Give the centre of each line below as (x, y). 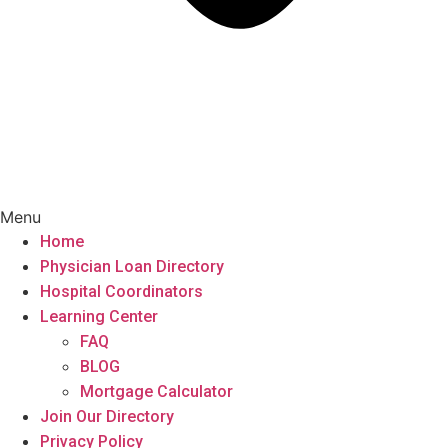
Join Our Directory (107, 416)
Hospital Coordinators (121, 291)
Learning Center (99, 316)
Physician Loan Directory (132, 266)
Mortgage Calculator (156, 391)
